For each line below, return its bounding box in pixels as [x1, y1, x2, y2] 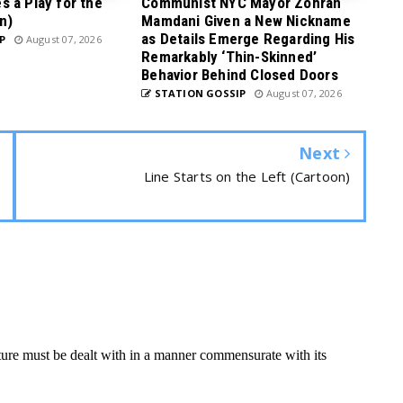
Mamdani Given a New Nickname [141, 12, 351, 30]
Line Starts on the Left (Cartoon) [143, 167, 351, 185]
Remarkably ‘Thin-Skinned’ [141, 48, 318, 66]
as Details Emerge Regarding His [141, 30, 355, 48]
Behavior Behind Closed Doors [141, 66, 338, 84]
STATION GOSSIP [151, 86, 246, 100]
